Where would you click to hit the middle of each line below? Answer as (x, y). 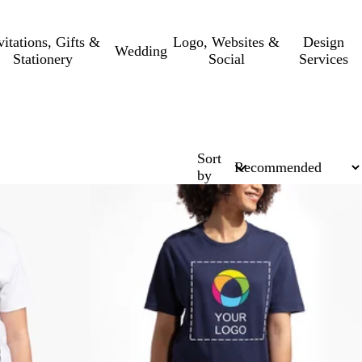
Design (324, 42)
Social (226, 59)
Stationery (42, 59)
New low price (134, 192)
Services (324, 59)
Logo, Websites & (227, 42)
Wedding (141, 51)
